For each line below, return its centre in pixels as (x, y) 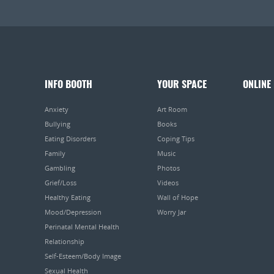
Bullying (57, 124)
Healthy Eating (68, 197)
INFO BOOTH (68, 85)
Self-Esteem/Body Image (83, 256)
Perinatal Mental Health (82, 226)
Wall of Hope (178, 197)
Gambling (60, 168)
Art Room (172, 109)
